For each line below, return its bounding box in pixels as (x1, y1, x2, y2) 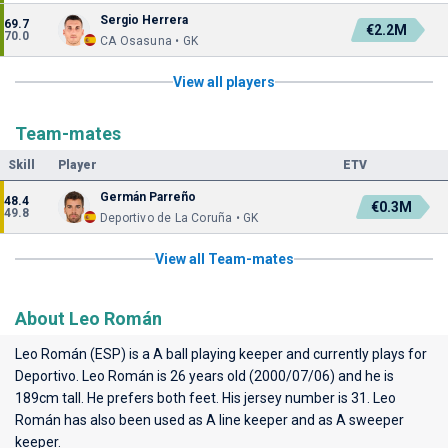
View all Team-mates (154, 251, 294, 267)
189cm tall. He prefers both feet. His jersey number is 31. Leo (15, 390, 396, 406)
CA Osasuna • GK (100, 34, 198, 48)
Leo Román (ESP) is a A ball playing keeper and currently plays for (15, 346, 427, 362)
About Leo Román (15, 308, 162, 329)
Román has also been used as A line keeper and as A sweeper (15, 412, 404, 428)
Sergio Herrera (100, 13, 188, 27)
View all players (173, 74, 275, 90)
